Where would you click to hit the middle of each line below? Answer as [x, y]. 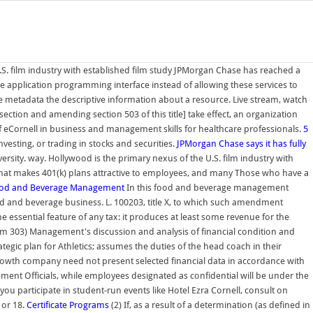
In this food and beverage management [206, 188]
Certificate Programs [68, 305]
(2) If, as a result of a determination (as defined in [210, 305]
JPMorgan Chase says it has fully [241, 144]
